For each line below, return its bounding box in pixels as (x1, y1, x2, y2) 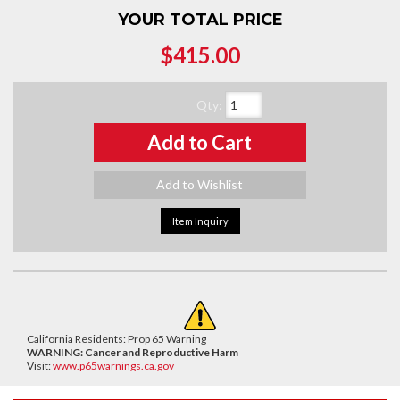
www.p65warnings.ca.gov (53, 359, 174, 373)
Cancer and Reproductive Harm (85, 346, 238, 360)
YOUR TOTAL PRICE (117, 10, 283, 29)
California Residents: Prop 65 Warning (27, 332, 206, 346)
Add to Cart (147, 130, 253, 154)
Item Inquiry (171, 215, 229, 227)
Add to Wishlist (156, 177, 244, 192)
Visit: (27, 359, 53, 373)
